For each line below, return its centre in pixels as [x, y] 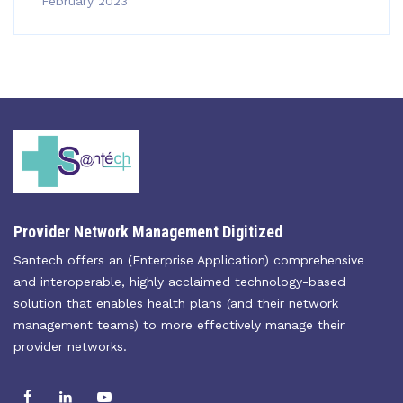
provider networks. [70, 346]
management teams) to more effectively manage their [179, 325]
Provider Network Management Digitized [148, 232]
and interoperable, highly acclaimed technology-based [179, 282]
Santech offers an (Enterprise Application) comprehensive [189, 260]
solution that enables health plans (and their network [176, 303]
